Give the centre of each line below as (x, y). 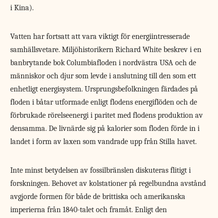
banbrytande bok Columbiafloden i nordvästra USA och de (103, 63)
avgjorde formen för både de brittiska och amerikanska (98, 196)
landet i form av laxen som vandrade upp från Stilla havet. (104, 141)
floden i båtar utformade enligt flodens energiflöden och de (104, 102)
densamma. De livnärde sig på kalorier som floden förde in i (105, 128)
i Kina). (22, 8)
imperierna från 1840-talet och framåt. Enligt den (89, 209)
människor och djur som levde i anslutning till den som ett (103, 76)
